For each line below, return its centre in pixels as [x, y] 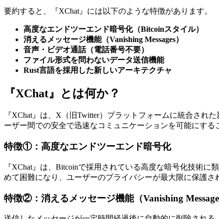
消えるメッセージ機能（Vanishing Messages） [103, 39]
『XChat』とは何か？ [62, 93]
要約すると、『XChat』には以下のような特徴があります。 [108, 11]
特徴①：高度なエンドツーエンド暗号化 [88, 147]
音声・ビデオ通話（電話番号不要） [86, 49]
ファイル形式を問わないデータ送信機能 [94, 60]
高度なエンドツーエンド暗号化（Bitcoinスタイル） [113, 29]
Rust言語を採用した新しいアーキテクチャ [98, 70]
